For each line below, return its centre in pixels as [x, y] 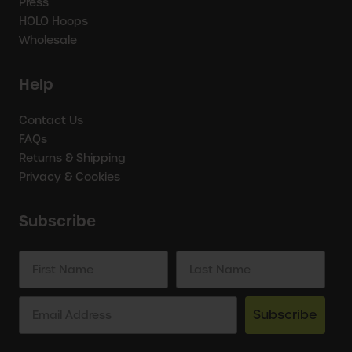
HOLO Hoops [53, 21]
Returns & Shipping [72, 158]
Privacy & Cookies [70, 176]
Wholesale [48, 40]
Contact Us [51, 120]
